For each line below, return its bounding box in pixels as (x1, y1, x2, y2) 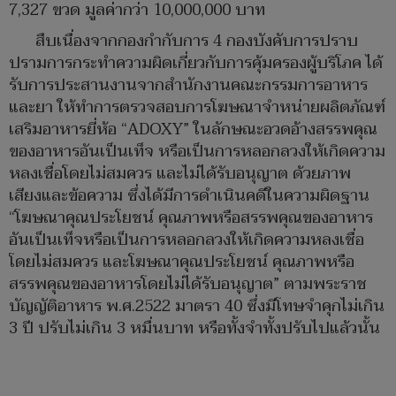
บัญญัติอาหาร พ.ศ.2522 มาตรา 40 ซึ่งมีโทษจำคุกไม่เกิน (9, 292, 385, 320)
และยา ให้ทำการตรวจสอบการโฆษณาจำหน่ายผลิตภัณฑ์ (9, 93, 385, 121)
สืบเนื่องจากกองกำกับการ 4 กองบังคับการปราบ (35, 27, 358, 55)
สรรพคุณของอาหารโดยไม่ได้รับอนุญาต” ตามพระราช (9, 270, 367, 298)
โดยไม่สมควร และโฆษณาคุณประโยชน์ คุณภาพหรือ (9, 247, 354, 276)
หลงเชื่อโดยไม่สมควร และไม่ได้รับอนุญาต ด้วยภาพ (9, 159, 351, 187)
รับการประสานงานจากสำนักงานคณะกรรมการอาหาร (9, 71, 368, 99)
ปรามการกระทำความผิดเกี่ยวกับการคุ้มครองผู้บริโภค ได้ (9, 49, 383, 77)
